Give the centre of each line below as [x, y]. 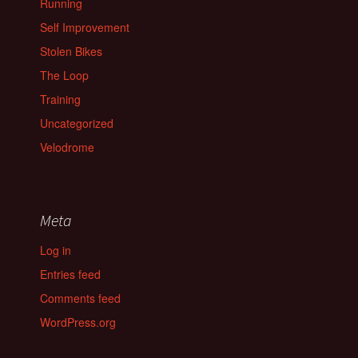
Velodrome [67, 147]
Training [60, 99]
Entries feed [70, 274]
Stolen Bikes [71, 52]
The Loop [64, 76]
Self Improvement [85, 28]
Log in [56, 251]
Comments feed [80, 298]
